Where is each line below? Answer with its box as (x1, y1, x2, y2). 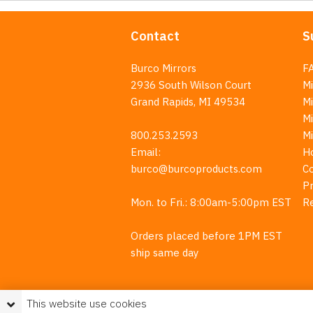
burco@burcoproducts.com (131, 162, 262, 175)
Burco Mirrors (131, 61, 196, 75)
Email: (131, 145, 161, 159)
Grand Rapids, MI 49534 (131, 95, 245, 108)
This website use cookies (27, 296, 147, 310)
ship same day (131, 246, 198, 259)
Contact (131, 28, 180, 44)
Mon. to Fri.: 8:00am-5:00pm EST (131, 196, 291, 209)
